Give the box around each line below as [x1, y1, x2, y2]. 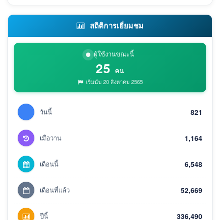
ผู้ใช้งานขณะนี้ [94, 49, 134, 59]
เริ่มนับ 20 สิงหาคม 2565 [84, 78, 143, 86]
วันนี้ [40, 107, 52, 117]
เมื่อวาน [40, 133, 61, 143]
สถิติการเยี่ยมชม [87, 20, 144, 31]
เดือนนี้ [40, 159, 58, 169]
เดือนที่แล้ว [40, 185, 70, 195]
